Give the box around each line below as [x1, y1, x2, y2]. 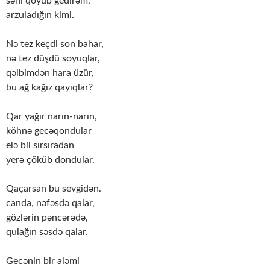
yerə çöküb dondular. [6, 155, 95, 165]
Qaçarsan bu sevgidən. [6, 184, 101, 194]
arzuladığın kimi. [6, 10, 74, 20]
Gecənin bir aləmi [6, 256, 80, 266]
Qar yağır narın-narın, [6, 111, 97, 122]
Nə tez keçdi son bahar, [6, 39, 104, 49]
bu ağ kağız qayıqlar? [6, 83, 93, 93]
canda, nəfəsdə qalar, [6, 198, 95, 209]
